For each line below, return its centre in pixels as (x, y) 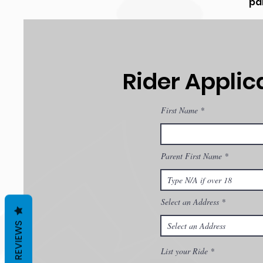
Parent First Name (191, 156)
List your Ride (184, 251)
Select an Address (190, 202)
